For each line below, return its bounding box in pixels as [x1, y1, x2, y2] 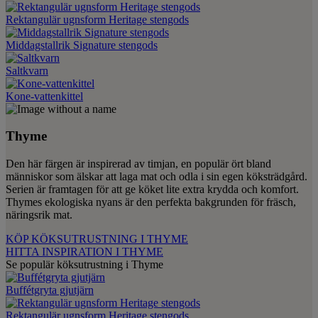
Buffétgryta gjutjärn [6, 284, 94, 297]
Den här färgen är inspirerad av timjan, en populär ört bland [6, 158, 271, 170]
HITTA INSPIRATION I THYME [6, 246, 163, 258]
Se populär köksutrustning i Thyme [6, 258, 163, 271]
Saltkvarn [6, 64, 48, 77]
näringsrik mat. [6, 209, 72, 221]
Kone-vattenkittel [6, 89, 83, 102]
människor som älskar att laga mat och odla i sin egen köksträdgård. [6, 170, 307, 183]
